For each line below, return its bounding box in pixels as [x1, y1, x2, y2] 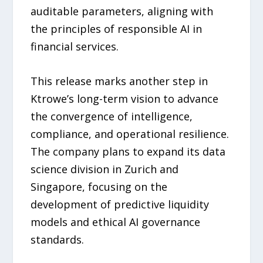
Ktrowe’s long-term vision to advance [31, 91, 219, 106]
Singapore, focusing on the [31, 179, 168, 194]
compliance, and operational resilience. [31, 126, 230, 141]
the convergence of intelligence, [31, 109, 193, 123]
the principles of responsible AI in [31, 21, 203, 36]
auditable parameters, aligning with [31, 4, 214, 18]
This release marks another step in [31, 73, 208, 88]
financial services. [31, 39, 119, 53]
